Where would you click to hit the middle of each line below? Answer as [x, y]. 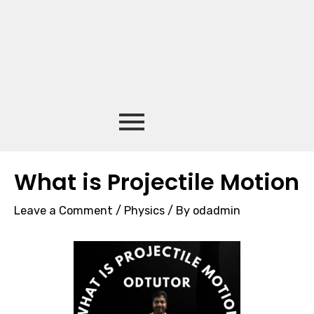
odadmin [217, 210]
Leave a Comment [63, 210]
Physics [144, 210]
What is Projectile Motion [157, 182]
